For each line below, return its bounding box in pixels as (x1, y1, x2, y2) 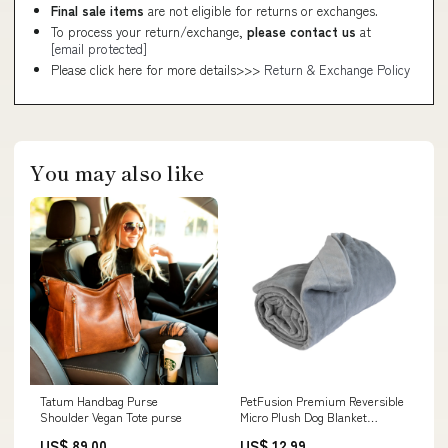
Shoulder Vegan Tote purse (40, 408, 182, 425)
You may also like (30, 158, 204, 187)
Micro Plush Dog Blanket (240, 408, 367, 425)
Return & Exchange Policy (264, 60, 410, 79)
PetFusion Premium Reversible (240, 392, 404, 409)
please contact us (247, 22, 356, 41)
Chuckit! (240, 424, 283, 441)
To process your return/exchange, (51, 22, 247, 41)
